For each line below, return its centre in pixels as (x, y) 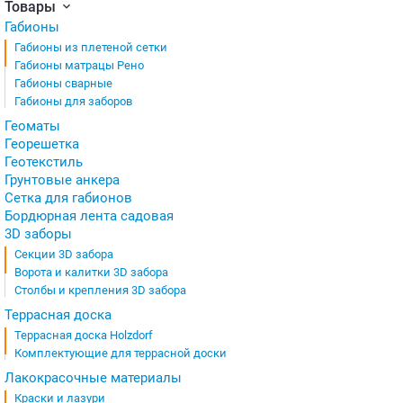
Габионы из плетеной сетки (91, 47)
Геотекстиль (44, 162)
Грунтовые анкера (62, 180)
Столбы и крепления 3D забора (100, 290)
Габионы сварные (63, 83)
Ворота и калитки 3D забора (91, 272)
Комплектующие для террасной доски (121, 353)
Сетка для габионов (68, 198)
